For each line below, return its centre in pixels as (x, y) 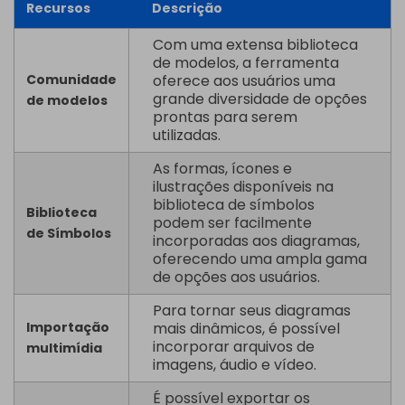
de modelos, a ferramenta (245, 63)
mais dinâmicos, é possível (246, 329)
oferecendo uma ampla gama (259, 259)
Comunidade (71, 80)
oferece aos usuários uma (244, 81)
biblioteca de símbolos (233, 205)
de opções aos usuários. (236, 278)
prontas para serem (225, 118)
